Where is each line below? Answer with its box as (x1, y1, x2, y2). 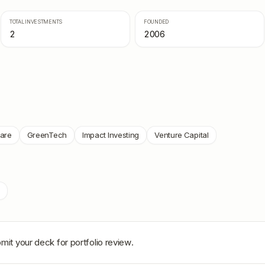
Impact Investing (82, 130, 140, 140)
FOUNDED (144, 18, 169, 25)
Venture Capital (154, 130, 209, 140)
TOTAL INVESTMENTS (9, 18, 62, 25)
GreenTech (27, 130, 67, 140)
